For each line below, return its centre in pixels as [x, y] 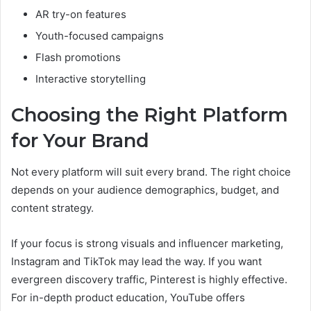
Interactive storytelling [91, 79]
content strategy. [52, 208]
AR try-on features [81, 15]
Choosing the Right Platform [150, 115]
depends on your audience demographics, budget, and [145, 190]
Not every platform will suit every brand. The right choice [151, 171]
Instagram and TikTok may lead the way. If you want [136, 261]
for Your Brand [80, 141]
